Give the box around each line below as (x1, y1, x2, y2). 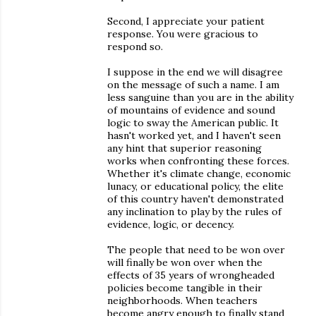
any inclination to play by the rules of (107, 205, 281, 218)
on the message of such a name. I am (107, 78, 279, 91)
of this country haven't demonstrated (107, 193, 284, 205)
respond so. (107, 40, 163, 53)
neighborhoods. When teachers (107, 294, 257, 307)
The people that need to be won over (107, 243, 285, 256)
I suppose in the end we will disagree (107, 66, 283, 78)
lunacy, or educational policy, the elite (107, 180, 284, 193)
